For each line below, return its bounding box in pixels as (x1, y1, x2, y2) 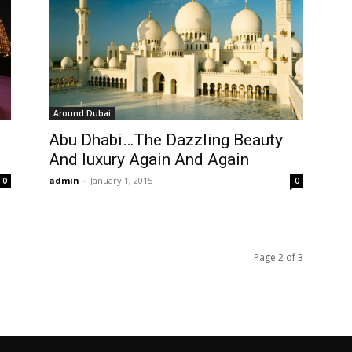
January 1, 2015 (90, 174, 152, 187)
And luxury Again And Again (49, 150, 249, 170)
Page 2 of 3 (254, 251, 303, 265)
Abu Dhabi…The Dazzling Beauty (49, 130, 283, 150)
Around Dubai (53, 108, 111, 119)
